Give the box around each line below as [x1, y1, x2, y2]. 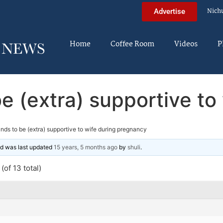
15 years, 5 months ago [54, 143, 117, 151]
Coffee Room [111, 38, 154, 50]
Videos [174, 38, 198, 50]
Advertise [154, 6, 185, 16]
